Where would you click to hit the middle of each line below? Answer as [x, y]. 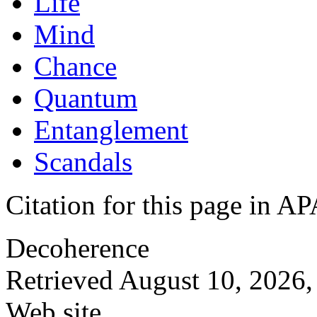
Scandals [83, 162]
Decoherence [77, 248]
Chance [75, 66]
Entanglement [111, 130]
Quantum [86, 98]
